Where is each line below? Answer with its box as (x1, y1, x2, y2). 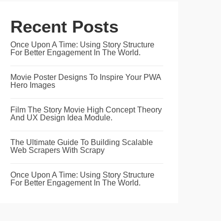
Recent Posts (10, 17, 118, 36)
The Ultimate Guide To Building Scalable (10, 138, 153, 147)
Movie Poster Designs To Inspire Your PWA (10, 73, 161, 81)
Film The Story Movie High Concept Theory (10, 106, 162, 114)
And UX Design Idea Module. (10, 113, 112, 122)
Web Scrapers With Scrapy (10, 146, 105, 154)
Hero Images (10, 81, 55, 89)
